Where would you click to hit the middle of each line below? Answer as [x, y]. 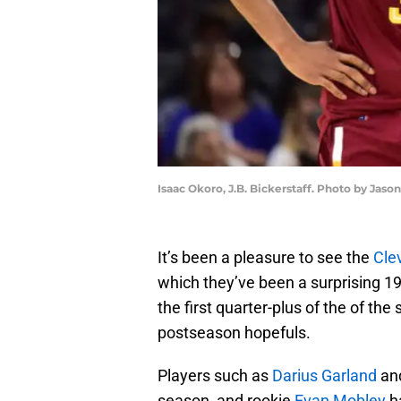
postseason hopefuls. [234, 333]
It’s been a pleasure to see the [265, 258]
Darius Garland [324, 376]
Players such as [215, 376]
